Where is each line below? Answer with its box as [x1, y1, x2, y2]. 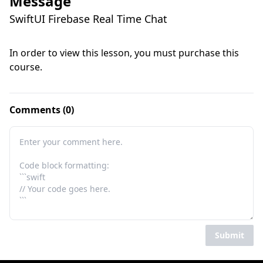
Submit [215, 230, 244, 241]
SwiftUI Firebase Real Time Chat [9, 12, 167, 26]
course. [9, 60, 42, 73]
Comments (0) [9, 103, 74, 116]
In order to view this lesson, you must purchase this [9, 46, 239, 59]
